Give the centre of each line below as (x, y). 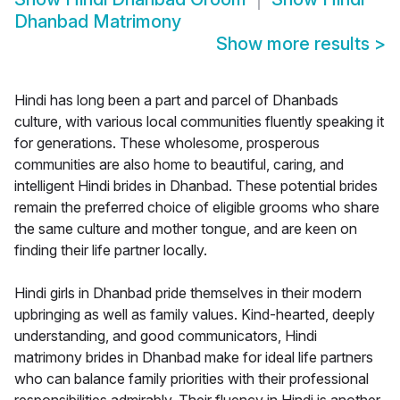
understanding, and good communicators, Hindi (166, 336)
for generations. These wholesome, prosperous (167, 143)
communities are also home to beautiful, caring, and (179, 165)
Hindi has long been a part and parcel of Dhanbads (176, 100)
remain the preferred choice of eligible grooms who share (197, 208)
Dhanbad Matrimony (98, 22)
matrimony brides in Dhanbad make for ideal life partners (194, 358)
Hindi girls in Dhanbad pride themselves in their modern (188, 293)
